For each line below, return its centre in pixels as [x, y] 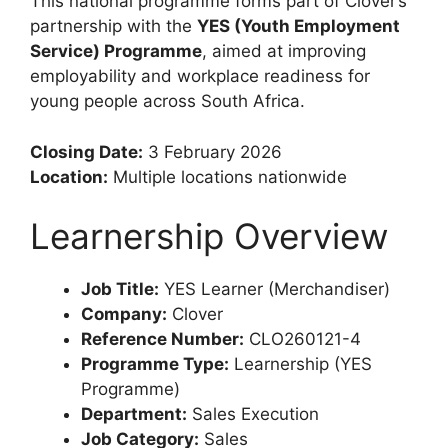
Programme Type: [155, 364]
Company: [124, 314]
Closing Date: [86, 151]
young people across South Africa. [167, 101]
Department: [134, 414]
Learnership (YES [300, 364]
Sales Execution [253, 414]
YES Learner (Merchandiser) [274, 289]
